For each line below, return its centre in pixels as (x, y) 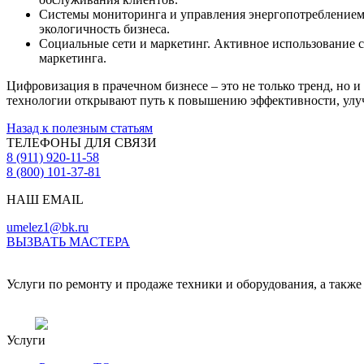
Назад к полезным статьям (80, 128)
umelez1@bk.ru (48, 227)
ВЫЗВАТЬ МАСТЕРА (68, 241)
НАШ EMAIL (45, 199)
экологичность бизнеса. (104, 28)
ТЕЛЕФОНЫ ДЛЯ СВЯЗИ (82, 142)
